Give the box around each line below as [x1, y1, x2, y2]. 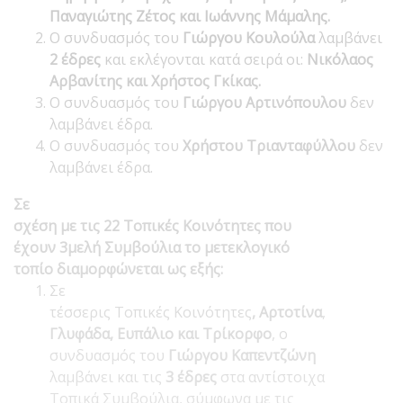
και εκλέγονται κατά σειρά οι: [104, 49, 307, 69]
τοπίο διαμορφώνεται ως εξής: [13, 258, 223, 279]
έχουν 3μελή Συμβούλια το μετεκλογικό [13, 237, 290, 257]
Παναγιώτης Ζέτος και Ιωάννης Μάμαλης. [49, 5, 330, 26]
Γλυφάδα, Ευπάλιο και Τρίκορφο [49, 323, 272, 344]
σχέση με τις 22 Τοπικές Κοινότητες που [13, 215, 291, 236]
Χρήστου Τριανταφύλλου [183, 135, 359, 156]
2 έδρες [49, 49, 104, 69]
